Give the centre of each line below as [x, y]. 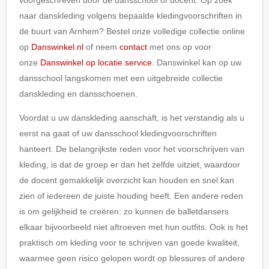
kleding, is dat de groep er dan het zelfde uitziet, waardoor [129, 164]
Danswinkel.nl [57, 47]
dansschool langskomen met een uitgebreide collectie [121, 78]
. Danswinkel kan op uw [196, 62]
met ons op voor [179, 47]
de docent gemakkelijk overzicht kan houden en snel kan [126, 180]
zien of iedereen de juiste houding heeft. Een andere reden [131, 195]
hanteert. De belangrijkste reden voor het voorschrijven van [131, 149]
